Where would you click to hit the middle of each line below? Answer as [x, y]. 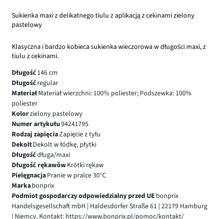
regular [47, 83]
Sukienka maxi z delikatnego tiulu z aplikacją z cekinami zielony [103, 15]
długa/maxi [53, 155]
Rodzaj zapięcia [35, 134]
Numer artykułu [36, 124]
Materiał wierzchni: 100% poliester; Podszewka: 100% [115, 93]
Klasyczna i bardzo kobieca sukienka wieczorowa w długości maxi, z [109, 47]
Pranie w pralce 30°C [76, 175]
